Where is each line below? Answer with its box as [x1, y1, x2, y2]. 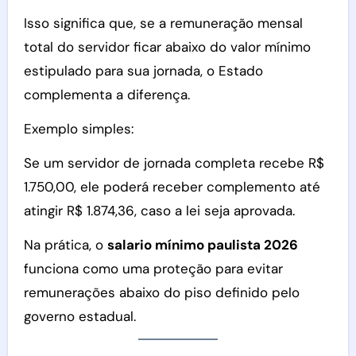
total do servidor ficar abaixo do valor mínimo [23, 38, 311, 56]
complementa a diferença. [23, 86, 190, 104]
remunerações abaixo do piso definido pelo [23, 284, 300, 302]
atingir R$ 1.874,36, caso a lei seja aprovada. [23, 202, 295, 220]
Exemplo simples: [23, 120, 133, 138]
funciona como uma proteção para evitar [23, 260, 283, 278]
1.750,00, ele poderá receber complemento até [23, 178, 320, 196]
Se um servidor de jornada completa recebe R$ [23, 154, 324, 172]
